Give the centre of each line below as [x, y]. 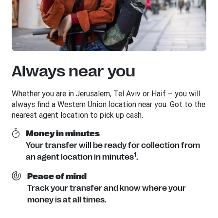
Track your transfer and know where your [107, 188]
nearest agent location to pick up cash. [77, 115]
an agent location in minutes [80, 157]
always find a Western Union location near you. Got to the [109, 104]
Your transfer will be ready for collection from [113, 145]
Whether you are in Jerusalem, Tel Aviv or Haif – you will [106, 93]
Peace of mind [57, 177]
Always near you [73, 71]
